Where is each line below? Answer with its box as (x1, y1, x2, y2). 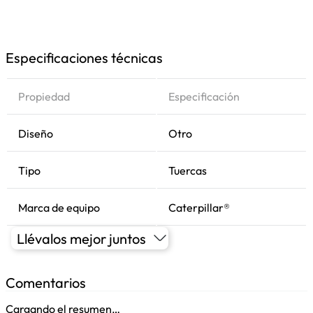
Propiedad (18, 89, 70, 103)
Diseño (18, 126, 53, 140)
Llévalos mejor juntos (17, 229, 146, 247)
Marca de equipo (18, 201, 100, 214)
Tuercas (168, 163, 207, 177)
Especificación (168, 89, 240, 103)
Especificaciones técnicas (6, 49, 163, 66)
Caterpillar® (168, 201, 230, 214)
